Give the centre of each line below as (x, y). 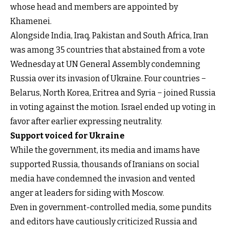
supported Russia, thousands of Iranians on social (105, 164)
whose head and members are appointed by (94, 7)
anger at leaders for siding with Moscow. (87, 193)
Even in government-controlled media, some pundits (111, 207)
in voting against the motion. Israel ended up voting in (113, 107)
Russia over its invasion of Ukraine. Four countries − (108, 78)
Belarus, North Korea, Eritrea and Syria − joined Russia (113, 93)
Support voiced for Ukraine (67, 135)
